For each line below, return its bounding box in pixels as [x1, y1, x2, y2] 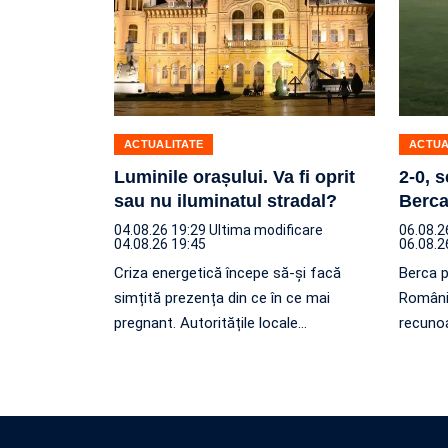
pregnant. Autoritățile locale [114, 313, 298, 332]
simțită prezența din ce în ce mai [114, 288, 330, 307]
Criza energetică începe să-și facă [114, 263, 341, 282]
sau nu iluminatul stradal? [114, 190, 337, 211]
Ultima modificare [209, 221, 323, 238]
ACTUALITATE [124, 137, 204, 150]
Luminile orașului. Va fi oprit [114, 166, 355, 187]
